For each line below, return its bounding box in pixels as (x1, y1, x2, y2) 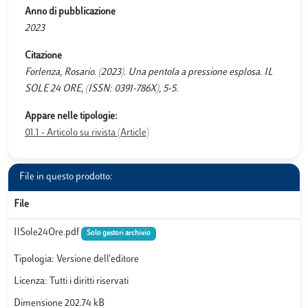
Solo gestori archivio (86, 229, 151, 237)
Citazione (25, 50, 62, 61)
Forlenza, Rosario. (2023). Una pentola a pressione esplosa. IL (25, 67, 273, 78)
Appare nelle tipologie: (25, 111, 118, 122)
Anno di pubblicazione (25, 6, 115, 17)
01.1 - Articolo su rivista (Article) (25, 127, 149, 138)
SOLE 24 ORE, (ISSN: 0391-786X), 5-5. (25, 83, 178, 94)
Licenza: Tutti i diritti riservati (14, 276, 129, 287)
